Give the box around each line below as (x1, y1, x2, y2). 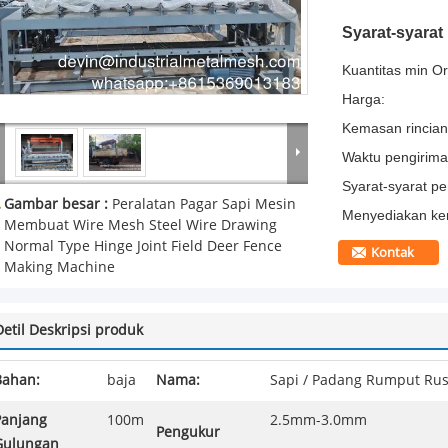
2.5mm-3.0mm (270, 412, 367, 429)
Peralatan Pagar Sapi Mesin (112, 196, 296, 213)
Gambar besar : (4, 196, 112, 213)
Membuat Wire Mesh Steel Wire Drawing (4, 217, 277, 234)
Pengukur (156, 424, 220, 441)
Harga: (342, 91, 385, 107)
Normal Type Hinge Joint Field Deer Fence (4, 238, 282, 255)
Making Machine (4, 259, 115, 276)
